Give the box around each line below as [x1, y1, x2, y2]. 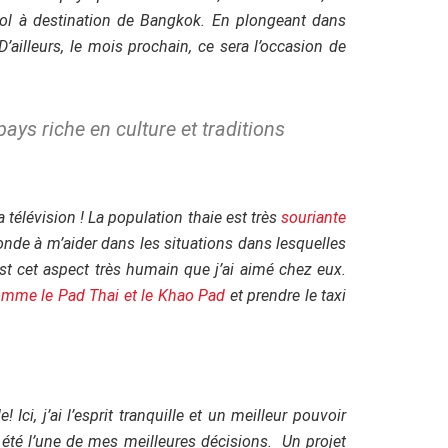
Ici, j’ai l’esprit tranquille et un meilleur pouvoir [18, 405, 347, 425]
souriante [281, 208, 346, 228]
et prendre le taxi [225, 286, 346, 306]
